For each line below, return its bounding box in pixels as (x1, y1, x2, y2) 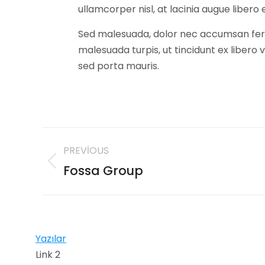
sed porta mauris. (78, 59, 159, 73)
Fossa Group (63, 161, 143, 179)
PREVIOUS (63, 143, 109, 157)
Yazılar (35, 231, 66, 245)
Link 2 (35, 247, 60, 261)
